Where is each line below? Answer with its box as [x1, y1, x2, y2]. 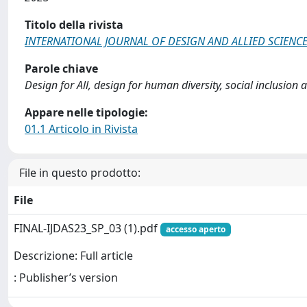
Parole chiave [25, 61, 98, 76]
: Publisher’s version [14, 270, 118, 286]
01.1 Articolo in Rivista [25, 121, 138, 136]
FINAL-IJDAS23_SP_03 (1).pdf [14, 221, 160, 236]
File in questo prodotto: [19, 165, 140, 180]
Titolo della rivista [25, 17, 123, 32]
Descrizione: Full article [14, 248, 133, 264]
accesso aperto [165, 223, 225, 235]
